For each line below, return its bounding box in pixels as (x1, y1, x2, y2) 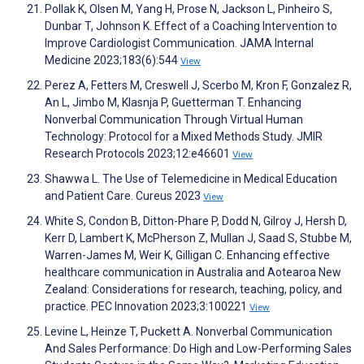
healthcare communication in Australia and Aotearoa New (45, 266, 341, 279)
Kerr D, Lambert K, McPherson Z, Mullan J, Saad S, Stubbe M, (45, 232, 352, 245)
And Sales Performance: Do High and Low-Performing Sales (45, 342, 352, 356)
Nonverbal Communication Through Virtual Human (45, 113, 303, 127)
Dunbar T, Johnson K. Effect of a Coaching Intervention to (45, 19, 337, 33)
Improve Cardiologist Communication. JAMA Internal (45, 37, 314, 50)
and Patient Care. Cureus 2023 (45, 189, 203, 203)
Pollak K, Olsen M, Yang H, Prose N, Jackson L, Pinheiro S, (45, 2, 332, 16)
